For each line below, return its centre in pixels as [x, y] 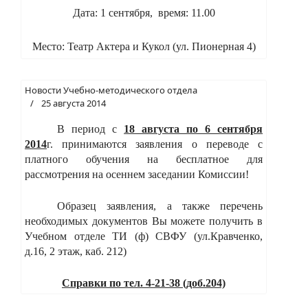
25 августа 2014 [74, 103]
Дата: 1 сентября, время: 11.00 [144, 12]
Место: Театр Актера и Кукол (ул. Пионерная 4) [144, 46]
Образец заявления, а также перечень [160, 206]
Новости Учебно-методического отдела [111, 90]
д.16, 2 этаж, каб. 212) [76, 251]
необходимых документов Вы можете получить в [144, 221]
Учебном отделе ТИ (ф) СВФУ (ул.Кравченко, [144, 236]
